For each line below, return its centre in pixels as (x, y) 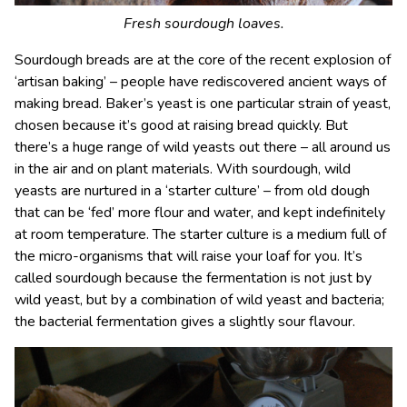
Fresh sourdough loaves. (203, 24)
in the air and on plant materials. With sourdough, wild (183, 169)
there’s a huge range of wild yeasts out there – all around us (203, 148)
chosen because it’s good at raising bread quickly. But (181, 126)
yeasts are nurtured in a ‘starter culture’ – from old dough (192, 191)
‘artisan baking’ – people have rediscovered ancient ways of (200, 82)
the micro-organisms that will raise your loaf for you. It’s (189, 257)
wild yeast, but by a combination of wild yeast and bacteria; (199, 300)
